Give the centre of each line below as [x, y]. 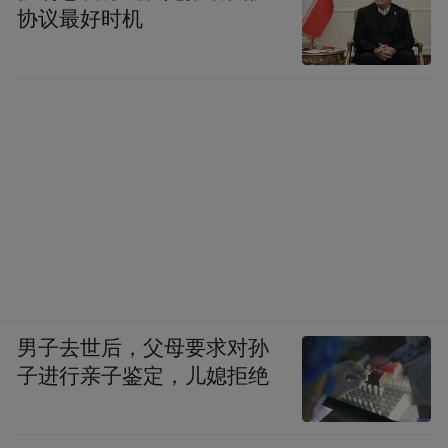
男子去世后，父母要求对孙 [143, 347]
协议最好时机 [80, 19]
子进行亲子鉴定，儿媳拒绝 [143, 375]
